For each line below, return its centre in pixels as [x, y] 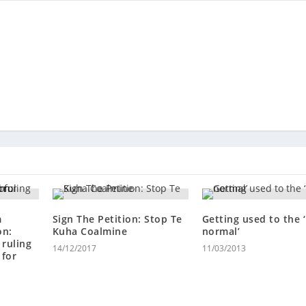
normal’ [221, 231]
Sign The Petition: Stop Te [117, 219]
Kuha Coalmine [90, 231]
